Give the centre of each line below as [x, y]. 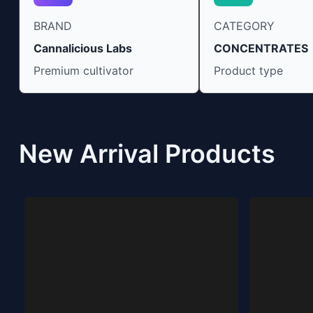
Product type [248, 70]
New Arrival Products [147, 153]
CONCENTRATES [261, 48]
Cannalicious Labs [82, 48]
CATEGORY [244, 26]
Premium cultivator [83, 70]
